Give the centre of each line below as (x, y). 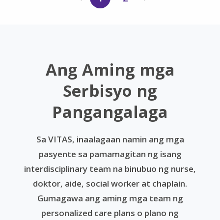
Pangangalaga (110, 111)
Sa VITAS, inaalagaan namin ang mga (110, 139)
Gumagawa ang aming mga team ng (110, 198)
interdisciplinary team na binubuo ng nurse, (110, 168)
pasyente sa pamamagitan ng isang (110, 154)
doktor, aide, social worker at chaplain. (110, 183)
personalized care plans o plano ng (110, 213)
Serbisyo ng (110, 90)
